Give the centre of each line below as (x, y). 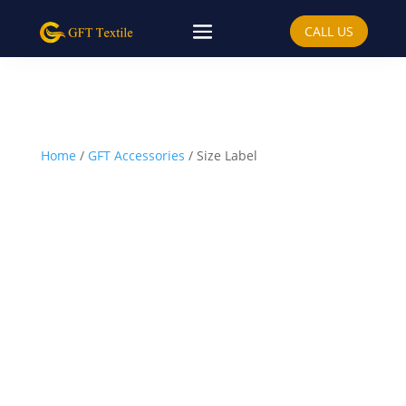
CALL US (329, 31)
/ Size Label (221, 155)
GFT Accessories (136, 155)
